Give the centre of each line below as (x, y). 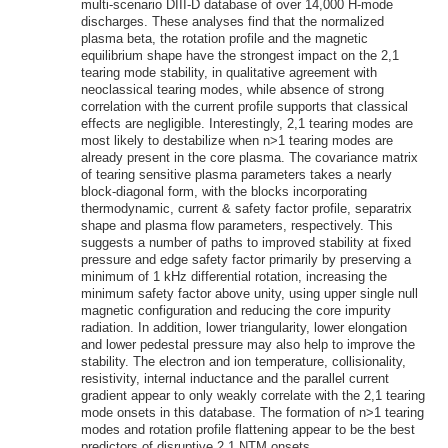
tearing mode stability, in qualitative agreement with (228, 72)
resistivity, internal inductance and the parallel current (234, 378)
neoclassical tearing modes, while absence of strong (232, 89)
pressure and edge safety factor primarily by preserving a (245, 259)
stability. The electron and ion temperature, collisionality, (243, 361)
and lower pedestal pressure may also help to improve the (247, 344)
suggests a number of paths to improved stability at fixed (245, 242)
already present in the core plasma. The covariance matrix (249, 157)
